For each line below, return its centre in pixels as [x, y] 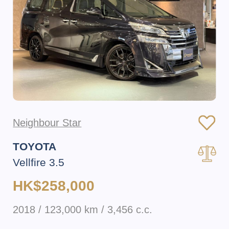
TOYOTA [35, 147]
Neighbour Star [47, 122]
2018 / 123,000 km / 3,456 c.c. [83, 209]
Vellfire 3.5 [39, 163]
